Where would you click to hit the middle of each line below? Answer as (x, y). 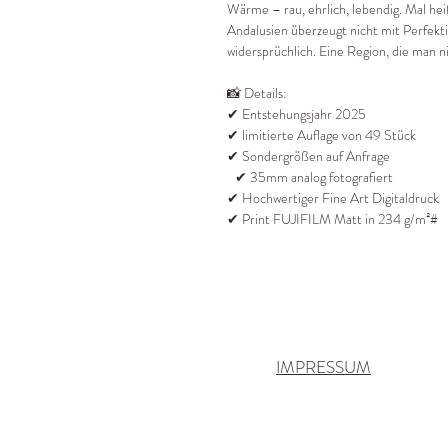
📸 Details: (261, 93)
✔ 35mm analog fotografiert (311, 177)
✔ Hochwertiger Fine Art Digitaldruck (333, 198)
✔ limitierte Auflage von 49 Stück (321, 135)
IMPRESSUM (323, 367)
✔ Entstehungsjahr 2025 (296, 114)
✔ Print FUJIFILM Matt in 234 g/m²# (332, 219)
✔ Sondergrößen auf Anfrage (308, 156)
